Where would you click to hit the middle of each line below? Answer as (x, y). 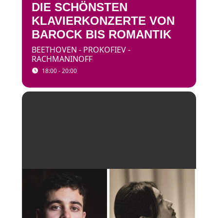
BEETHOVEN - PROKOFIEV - (81, 50)
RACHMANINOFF (62, 59)
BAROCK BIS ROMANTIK (101, 34)
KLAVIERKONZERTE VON (103, 21)
